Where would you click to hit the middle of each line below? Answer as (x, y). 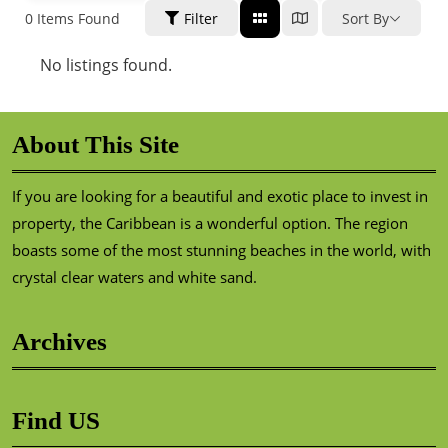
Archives (59, 341)
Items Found (76, 18)
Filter (201, 18)
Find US (56, 420)
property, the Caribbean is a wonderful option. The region (210, 223)
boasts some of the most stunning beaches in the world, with (221, 250)
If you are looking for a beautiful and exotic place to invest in (220, 196)
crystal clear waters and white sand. (134, 277)
